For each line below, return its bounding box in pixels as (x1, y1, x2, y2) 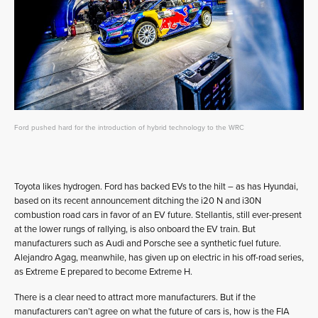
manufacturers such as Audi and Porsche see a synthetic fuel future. (14, 237, 281, 249)
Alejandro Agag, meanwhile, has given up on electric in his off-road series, (14, 251, 304, 263)
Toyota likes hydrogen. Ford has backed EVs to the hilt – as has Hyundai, (14, 180, 298, 192)
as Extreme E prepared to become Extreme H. (14, 265, 192, 278)
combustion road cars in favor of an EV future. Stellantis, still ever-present (14, 209, 302, 221)
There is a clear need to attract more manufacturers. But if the (14, 291, 256, 303)
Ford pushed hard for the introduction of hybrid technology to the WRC (14, 123, 244, 132)
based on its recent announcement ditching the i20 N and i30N (14, 194, 261, 207)
